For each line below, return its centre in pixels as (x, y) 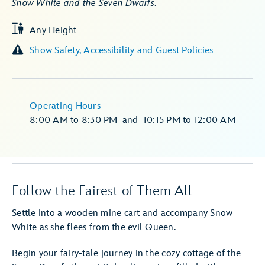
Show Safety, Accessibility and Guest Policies (134, 51)
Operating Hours (66, 106)
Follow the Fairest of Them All (102, 191)
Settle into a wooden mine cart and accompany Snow (122, 213)
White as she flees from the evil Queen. (94, 227)
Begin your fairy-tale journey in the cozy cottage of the (126, 253)
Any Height (53, 30)
